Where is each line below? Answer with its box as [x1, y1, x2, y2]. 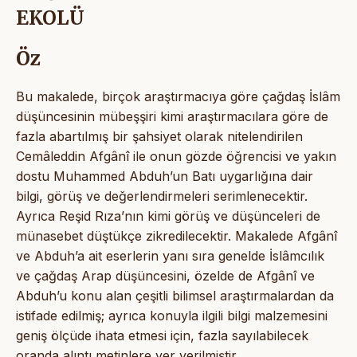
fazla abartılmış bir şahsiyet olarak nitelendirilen [16, 127, 303, 144]
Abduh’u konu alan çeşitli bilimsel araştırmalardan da [16, 287, 334, 304]
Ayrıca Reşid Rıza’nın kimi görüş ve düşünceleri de [16, 207, 320, 224]
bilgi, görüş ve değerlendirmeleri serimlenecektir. [16, 187, 308, 204]
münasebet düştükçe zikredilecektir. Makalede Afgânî [16, 227, 337, 244]
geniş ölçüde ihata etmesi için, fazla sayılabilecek [16, 327, 308, 343]
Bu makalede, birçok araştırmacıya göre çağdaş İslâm [16, 88, 340, 104]
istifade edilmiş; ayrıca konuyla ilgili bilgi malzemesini [16, 307, 328, 324]
